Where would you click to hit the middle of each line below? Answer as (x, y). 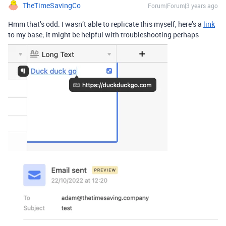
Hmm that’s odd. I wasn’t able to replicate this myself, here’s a (106, 24)
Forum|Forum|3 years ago (183, 5)
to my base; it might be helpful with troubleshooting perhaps (103, 34)
